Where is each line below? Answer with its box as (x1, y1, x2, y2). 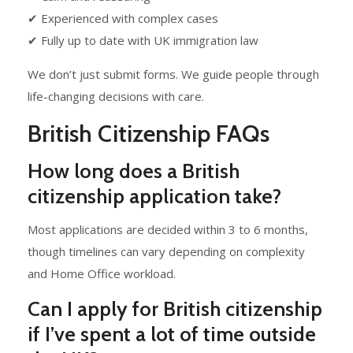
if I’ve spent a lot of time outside (28, 321, 316, 347)
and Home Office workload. (28, 266, 176, 282)
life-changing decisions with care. (28, 88, 204, 105)
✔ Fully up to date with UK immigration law (28, 32, 258, 49)
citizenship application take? (28, 184, 281, 210)
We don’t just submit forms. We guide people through (28, 66, 319, 83)
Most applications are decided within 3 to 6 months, (28, 221, 308, 238)
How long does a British (28, 158, 240, 184)
